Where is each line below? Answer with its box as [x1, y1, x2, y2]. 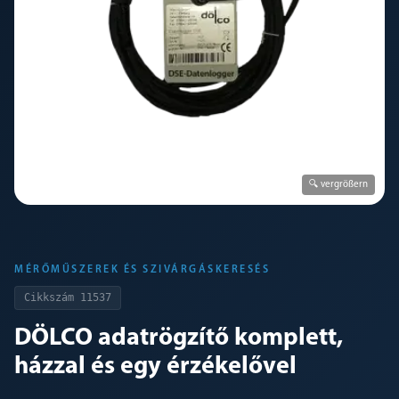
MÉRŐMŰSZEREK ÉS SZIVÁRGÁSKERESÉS [14, 265, 270, 275]
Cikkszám [24, 291, 74, 304]
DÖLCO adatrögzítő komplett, [14, 326, 343, 351]
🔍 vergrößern [309, 180, 368, 190]
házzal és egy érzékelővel [14, 354, 297, 379]
